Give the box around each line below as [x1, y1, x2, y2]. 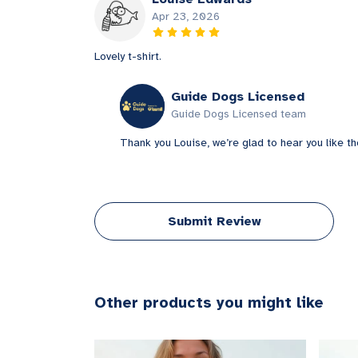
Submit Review [167, 213, 261, 230]
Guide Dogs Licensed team [171, 107, 306, 121]
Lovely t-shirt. [94, 50, 161, 64]
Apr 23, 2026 [152, 10, 220, 24]
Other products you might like [94, 293, 324, 313]
